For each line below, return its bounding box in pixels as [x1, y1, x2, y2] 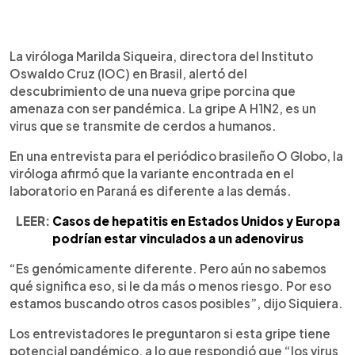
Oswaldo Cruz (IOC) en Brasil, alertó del [10, 65, 247, 81]
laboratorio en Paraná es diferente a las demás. [10, 182, 292, 198]
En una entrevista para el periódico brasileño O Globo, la [10, 147, 343, 163]
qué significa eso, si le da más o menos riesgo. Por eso [10, 277, 331, 293]
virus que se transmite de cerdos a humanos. [10, 117, 277, 133]
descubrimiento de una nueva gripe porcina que [10, 82, 296, 98]
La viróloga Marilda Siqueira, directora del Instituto [10, 48, 313, 63]
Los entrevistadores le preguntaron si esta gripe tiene [10, 325, 330, 341]
